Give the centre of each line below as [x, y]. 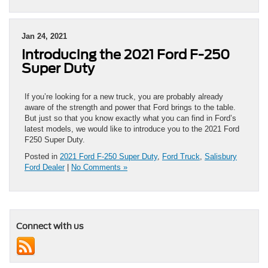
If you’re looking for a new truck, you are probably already [124, 96]
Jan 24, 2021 [44, 36]
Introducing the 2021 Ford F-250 [126, 54]
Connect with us [50, 226]
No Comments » [99, 167]
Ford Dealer [45, 167]
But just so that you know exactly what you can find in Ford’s [130, 118]
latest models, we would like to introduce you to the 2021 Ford [132, 129]
